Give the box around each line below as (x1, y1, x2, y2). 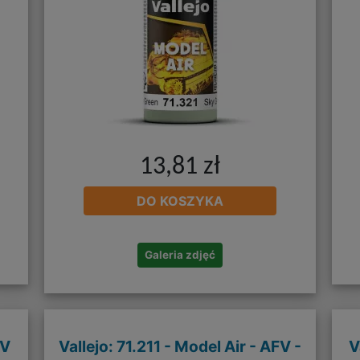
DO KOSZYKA (137, 192, 223, 209)
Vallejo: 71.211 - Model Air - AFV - (59, 336, 301, 356)
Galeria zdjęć (145, 247, 215, 261)
